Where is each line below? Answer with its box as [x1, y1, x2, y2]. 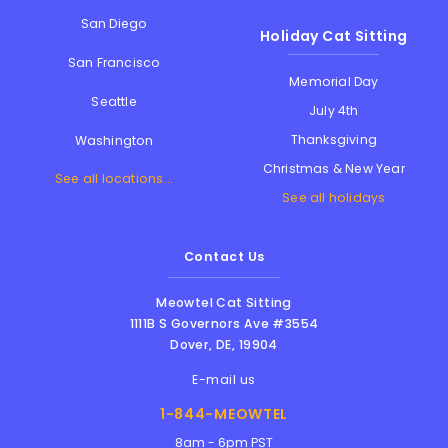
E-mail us [192, 371, 256, 389]
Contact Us [183, 248, 265, 266]
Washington [74, 131, 154, 149]
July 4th [309, 101, 359, 119]
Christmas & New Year [262, 159, 405, 177]
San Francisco [67, 53, 161, 71]
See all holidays [282, 188, 386, 206]
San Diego [80, 15, 148, 33]
